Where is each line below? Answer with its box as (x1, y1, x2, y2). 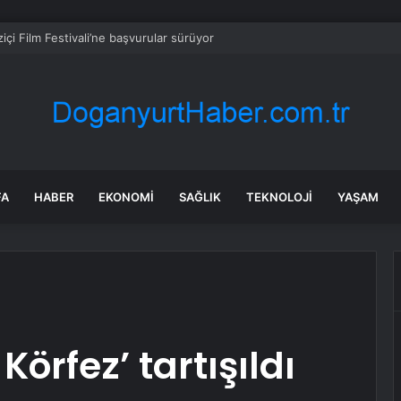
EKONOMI (98, 190, 154, 204)
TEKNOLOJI (246, 190, 312, 204)
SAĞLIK (179, 190, 221, 204)
